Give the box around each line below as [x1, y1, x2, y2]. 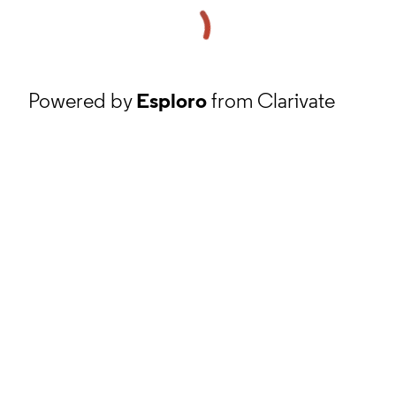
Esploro [136, 88, 207, 113]
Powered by [28, 88, 136, 113]
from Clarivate [207, 88, 335, 113]
